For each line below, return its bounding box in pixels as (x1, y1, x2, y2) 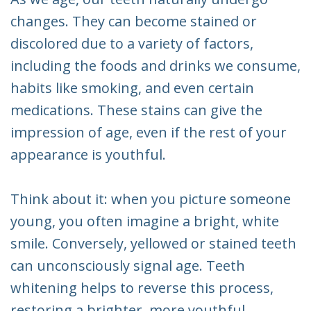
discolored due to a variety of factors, (10, 33, 253, 53)
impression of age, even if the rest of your (10, 122, 287, 142)
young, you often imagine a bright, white (10, 211, 279, 230)
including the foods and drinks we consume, (10, 56, 301, 75)
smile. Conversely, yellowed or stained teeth (10, 233, 296, 253)
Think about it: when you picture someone (10, 189, 291, 208)
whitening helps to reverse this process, (10, 278, 274, 297)
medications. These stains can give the (10, 100, 262, 119)
